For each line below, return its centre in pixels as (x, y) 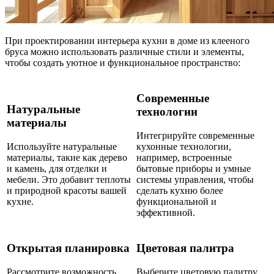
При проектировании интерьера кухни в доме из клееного (127, 41)
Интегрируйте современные (195, 135)
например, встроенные (184, 157)
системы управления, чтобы (195, 179)
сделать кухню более (180, 190)
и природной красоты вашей (67, 190)
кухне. (20, 201)
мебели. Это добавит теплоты (69, 179)
